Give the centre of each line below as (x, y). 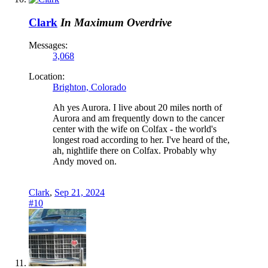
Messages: (48, 45)
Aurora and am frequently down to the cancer (138, 118)
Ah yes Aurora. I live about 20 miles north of (137, 108)
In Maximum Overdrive (116, 22)
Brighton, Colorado (89, 87)
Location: (47, 77)
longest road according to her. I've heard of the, (141, 140)
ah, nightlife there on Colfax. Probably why (135, 151)
